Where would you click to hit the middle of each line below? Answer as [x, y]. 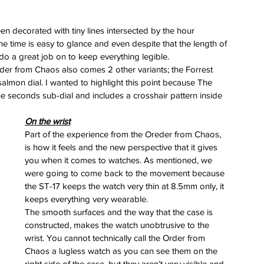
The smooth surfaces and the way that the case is [120, 212]
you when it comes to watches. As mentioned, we [120, 160]
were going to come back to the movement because [126, 173]
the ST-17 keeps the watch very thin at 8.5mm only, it [126, 186]
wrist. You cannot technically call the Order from [116, 237]
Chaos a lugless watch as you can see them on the [122, 250]
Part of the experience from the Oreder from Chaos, [124, 134]
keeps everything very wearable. [86, 199]
